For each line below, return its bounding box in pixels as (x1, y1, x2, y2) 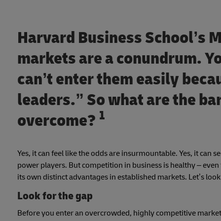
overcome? (17, 110, 99, 131)
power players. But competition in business (17, 160, 162, 171)
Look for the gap (17, 189, 93, 203)
